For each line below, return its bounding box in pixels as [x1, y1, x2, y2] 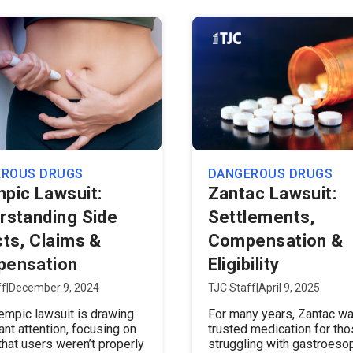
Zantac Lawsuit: [207, 184, 337, 203]
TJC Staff [207, 281, 256, 294]
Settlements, [207, 207, 315, 227]
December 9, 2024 [9, 281, 100, 294]
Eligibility [207, 255, 280, 274]
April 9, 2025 [258, 281, 320, 294]
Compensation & [207, 231, 344, 251]
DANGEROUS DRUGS [207, 166, 333, 181]
